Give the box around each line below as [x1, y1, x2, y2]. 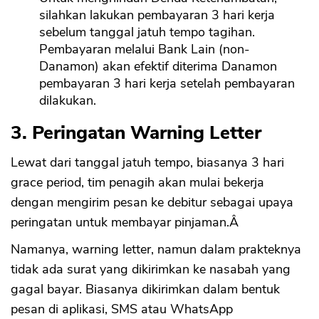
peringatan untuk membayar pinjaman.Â [11, 214, 242, 231]
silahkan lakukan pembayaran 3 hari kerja [39, 6, 275, 24]
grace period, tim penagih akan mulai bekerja [11, 174, 264, 192]
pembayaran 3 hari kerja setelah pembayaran [39, 75, 295, 93]
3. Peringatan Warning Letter [11, 120, 261, 146]
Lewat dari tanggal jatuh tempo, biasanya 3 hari [11, 154, 284, 172]
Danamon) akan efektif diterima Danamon [39, 58, 277, 75]
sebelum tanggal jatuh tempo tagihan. [39, 23, 255, 41]
